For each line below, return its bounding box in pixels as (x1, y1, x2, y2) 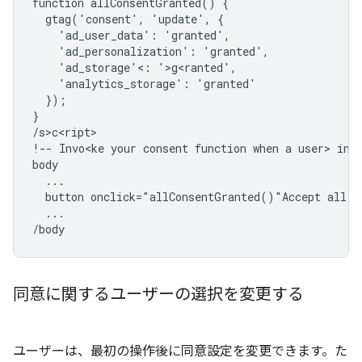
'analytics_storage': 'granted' (32, 76, 256, 91)
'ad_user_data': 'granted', (32, 27, 230, 43)
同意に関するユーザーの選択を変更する (13, 284, 304, 305)
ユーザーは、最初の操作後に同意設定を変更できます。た (13, 343, 347, 359)
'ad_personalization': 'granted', (32, 44, 269, 59)
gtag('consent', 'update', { (32, 11, 224, 27)
